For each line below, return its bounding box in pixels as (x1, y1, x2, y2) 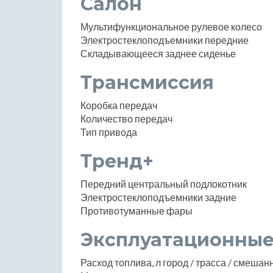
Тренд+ (80, 149, 154, 172)
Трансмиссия (80, 71, 214, 94)
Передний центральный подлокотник (80, 177, 247, 190)
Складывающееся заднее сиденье (80, 47, 236, 59)
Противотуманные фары (80, 204, 193, 216)
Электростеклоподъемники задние (80, 191, 236, 203)
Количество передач (80, 112, 172, 124)
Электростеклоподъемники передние (80, 34, 249, 46)
